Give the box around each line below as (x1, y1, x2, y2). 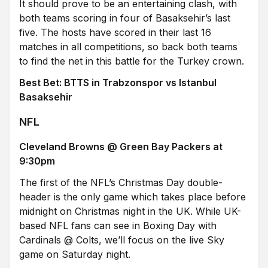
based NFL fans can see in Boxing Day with (19, 220, 217, 232)
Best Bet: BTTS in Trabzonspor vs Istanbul (19, 77, 217, 89)
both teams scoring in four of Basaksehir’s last (19, 12, 230, 24)
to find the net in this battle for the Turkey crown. (19, 55, 244, 67)
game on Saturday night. (19, 248, 130, 260)
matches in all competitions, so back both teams (19, 41, 237, 53)
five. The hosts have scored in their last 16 (19, 26, 211, 38)
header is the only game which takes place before (19, 191, 246, 203)
